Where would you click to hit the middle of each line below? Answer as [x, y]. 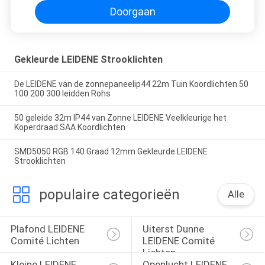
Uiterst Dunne [174, 229]
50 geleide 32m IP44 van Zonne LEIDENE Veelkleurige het [120, 118]
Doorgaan [132, 12]
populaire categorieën [109, 194]
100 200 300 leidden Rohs [62, 94]
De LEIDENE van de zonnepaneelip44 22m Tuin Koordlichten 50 [131, 84]
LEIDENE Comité [180, 241]
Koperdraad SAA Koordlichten [70, 127]
